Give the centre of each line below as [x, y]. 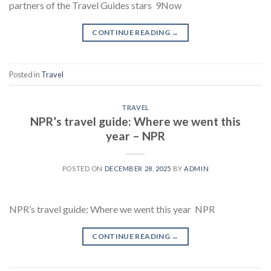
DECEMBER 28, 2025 [138, 168]
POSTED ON [83, 168]
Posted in [25, 74]
